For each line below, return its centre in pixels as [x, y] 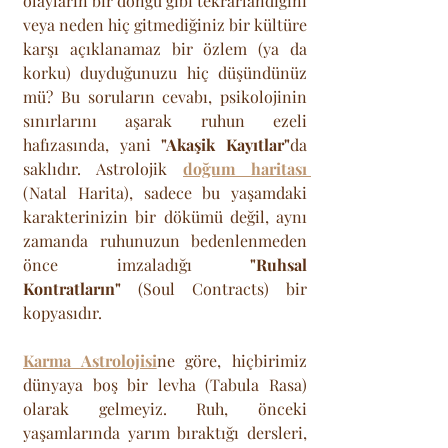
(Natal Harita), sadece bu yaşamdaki [165, 193]
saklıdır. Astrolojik [103, 169]
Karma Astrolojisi [90, 361]
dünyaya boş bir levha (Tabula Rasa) [165, 385]
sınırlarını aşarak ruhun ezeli [165, 121]
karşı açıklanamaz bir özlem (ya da [165, 49]
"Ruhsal [278, 265]
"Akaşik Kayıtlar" [226, 145]
